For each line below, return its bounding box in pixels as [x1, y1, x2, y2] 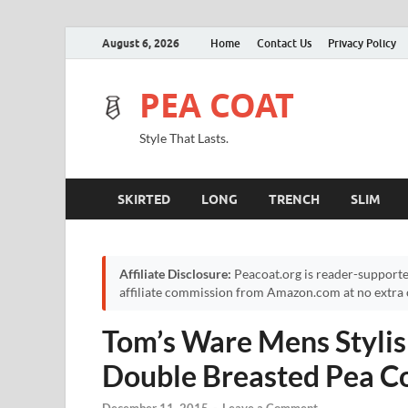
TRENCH [269, 191, 320, 207]
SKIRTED [117, 191, 170, 207]
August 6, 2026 [102, 36, 179, 50]
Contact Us [257, 36, 311, 50]
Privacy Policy [328, 36, 396, 50]
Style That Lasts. [139, 130, 229, 146]
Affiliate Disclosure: [119, 267, 231, 281]
